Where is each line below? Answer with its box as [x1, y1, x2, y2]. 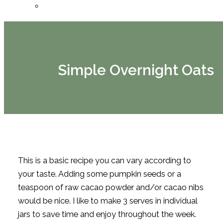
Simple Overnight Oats [58, 61, 215, 79]
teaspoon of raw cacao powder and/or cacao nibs [18, 182, 204, 192]
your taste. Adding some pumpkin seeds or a [18, 169, 181, 179]
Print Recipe [18, 130, 62, 140]
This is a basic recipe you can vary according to [18, 155, 191, 165]
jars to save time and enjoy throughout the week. [18, 209, 196, 219]
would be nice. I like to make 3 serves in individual [18, 196, 198, 206]
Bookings [61, 1, 96, 11]
